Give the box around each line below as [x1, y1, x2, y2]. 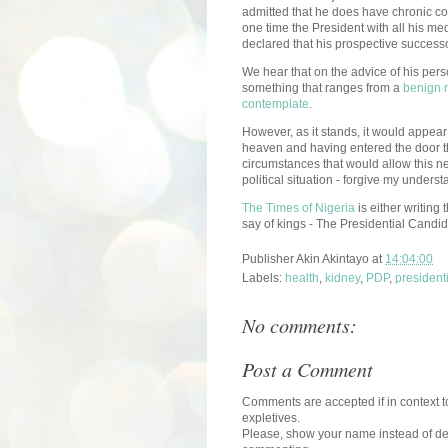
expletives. [242, 410, 300, 425]
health [285, 270, 319, 285]
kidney [325, 270, 360, 285]
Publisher [242, 251, 296, 266]
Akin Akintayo [296, 251, 369, 266]
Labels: [242, 270, 285, 285]
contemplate [242, 96, 309, 111]
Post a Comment [242, 355, 373, 382]
